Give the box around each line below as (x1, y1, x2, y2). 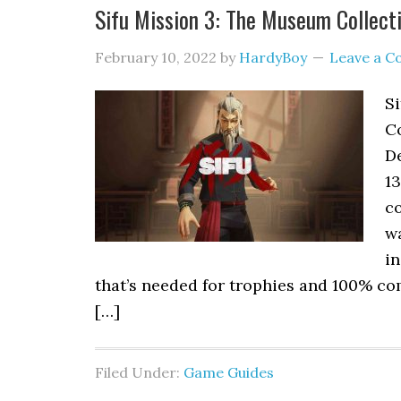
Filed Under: (95, 363, 183, 381)
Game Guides (183, 363, 274, 381)
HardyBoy (239, 48, 307, 66)
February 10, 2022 (95, 48, 217, 66)
